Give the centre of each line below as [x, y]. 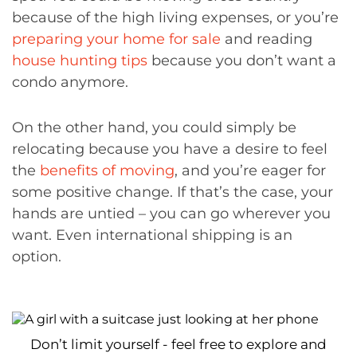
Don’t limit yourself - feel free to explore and [178, 344]
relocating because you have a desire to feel [170, 149]
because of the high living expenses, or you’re [175, 18]
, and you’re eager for [250, 171]
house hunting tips [80, 61]
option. [37, 257]
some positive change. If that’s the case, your [173, 192]
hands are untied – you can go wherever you [171, 214]
